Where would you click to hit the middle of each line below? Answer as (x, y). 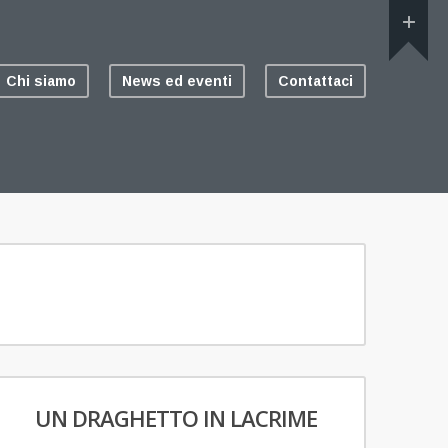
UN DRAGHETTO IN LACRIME (176, 418)
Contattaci (315, 81)
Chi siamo (41, 81)
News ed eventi (177, 81)
